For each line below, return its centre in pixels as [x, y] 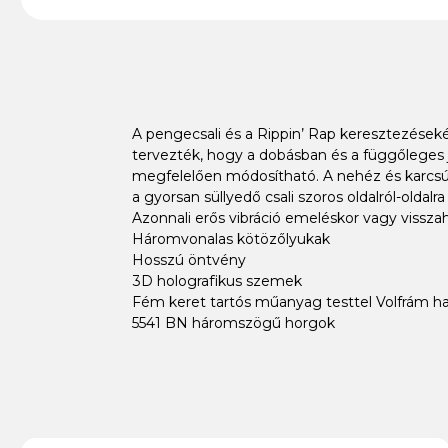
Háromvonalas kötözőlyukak [230, 238]
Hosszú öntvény [188, 259]
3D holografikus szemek [216, 280]
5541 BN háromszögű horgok [233, 322]
